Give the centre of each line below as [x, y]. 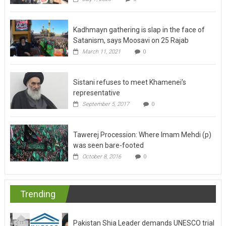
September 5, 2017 [105, 104]
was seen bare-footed [108, 145]
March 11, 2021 [101, 51]
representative [96, 93]
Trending [38, 194]
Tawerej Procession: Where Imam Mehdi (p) [142, 134]
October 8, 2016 [101, 156]
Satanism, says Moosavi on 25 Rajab [131, 40]
